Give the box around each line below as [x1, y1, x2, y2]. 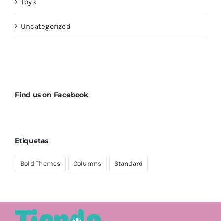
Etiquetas [15, 136, 49, 145]
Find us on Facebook [15, 90, 89, 99]
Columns [73, 159, 102, 167]
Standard [114, 159, 143, 167]
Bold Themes [20, 159, 61, 167]
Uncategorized [21, 22, 71, 31]
